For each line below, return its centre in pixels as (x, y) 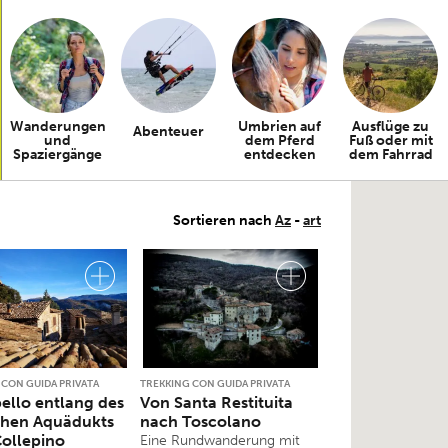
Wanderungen (57, 126)
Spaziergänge (57, 154)
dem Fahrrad (390, 154)
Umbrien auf (279, 126)
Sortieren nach (224, 220)
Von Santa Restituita (216, 403)
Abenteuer (168, 131)
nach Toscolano (200, 422)
